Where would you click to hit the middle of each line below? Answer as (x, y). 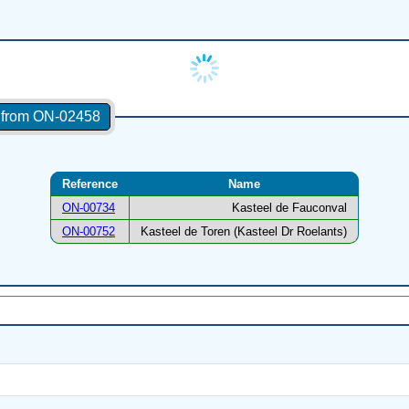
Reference (90, 184)
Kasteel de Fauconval (289, 208)
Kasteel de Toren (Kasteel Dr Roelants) (244, 232)
